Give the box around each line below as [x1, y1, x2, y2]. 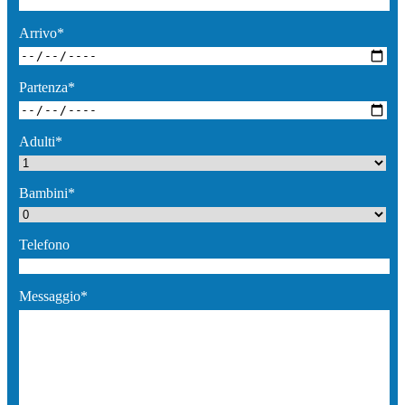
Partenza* [19, 79, 75, 95]
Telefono [19, 236, 70, 252]
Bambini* [19, 184, 75, 201]
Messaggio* [19, 287, 88, 304]
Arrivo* [19, 24, 64, 41]
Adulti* [19, 133, 62, 149]
